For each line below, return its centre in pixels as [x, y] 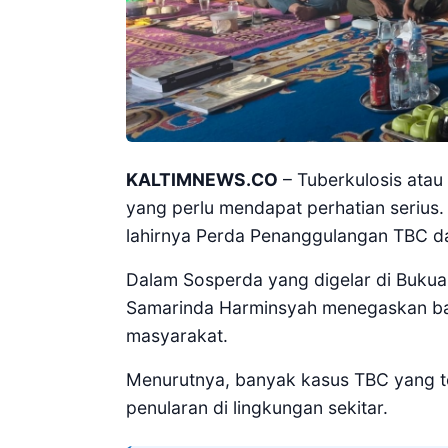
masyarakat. [177, 335]
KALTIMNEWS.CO [202, 179]
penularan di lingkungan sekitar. [257, 407]
